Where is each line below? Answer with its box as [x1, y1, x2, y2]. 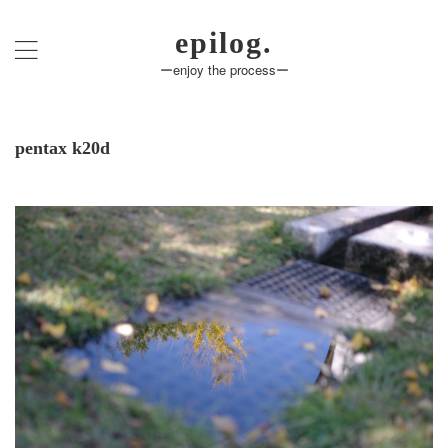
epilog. [175, 25, 273, 59]
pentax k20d [15, 138, 110, 158]
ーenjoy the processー [159, 59, 289, 79]
